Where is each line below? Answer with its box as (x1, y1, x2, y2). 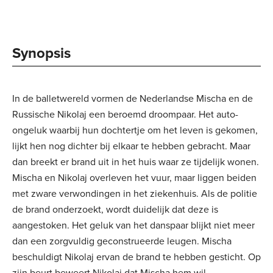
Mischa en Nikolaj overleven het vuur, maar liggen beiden (12, 170, 257, 185)
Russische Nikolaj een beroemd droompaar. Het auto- (12, 107, 238, 121)
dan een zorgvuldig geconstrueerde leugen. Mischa (12, 233, 232, 248)
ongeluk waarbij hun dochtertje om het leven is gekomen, (12, 122, 258, 137)
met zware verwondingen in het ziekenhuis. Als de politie (12, 186, 257, 200)
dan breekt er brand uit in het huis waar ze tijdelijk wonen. (12, 154, 259, 169)
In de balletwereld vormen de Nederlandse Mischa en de (12, 91, 253, 105)
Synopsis (12, 41, 71, 64)
